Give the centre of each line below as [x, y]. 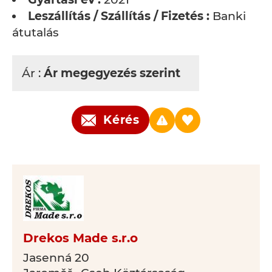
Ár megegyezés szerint [114, 73]
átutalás [36, 32]
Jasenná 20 [56, 258]
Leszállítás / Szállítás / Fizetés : [119, 16]
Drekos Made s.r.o [80, 238]
